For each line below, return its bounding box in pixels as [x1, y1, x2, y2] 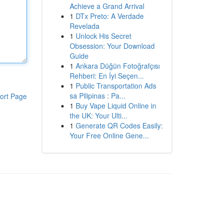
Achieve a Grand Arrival [69, 1, 144, 11]
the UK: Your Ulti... [69, 111, 127, 120]
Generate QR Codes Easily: [75, 120, 163, 130]
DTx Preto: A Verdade [75, 11, 144, 21]
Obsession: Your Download [69, 41, 155, 51]
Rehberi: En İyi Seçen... [69, 71, 144, 81]
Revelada [69, 21, 100, 31]
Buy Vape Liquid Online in [75, 101, 156, 111]
